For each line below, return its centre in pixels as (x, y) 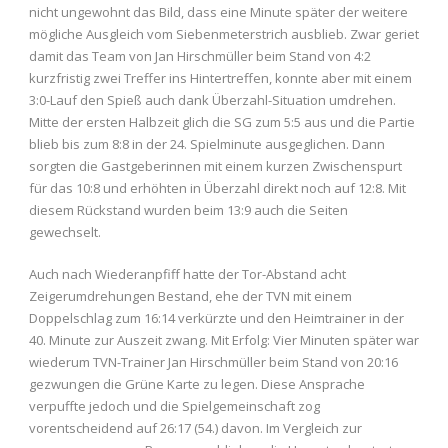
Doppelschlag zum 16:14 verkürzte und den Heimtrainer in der (216, 318)
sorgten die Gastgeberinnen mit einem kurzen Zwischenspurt (215, 166)
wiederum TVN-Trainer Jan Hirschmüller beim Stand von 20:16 (213, 362)
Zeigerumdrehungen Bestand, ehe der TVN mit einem (190, 296)
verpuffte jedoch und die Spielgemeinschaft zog (174, 406)
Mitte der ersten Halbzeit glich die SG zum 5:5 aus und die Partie (222, 122)
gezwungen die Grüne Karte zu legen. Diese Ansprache (197, 384)
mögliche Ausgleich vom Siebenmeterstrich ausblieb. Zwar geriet (224, 34)
